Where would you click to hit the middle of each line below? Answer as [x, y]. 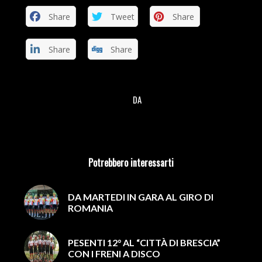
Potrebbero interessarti [131, 162]
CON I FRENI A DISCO [114, 253]
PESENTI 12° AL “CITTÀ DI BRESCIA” [144, 242]
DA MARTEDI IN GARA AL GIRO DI [140, 196]
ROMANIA [90, 208]
